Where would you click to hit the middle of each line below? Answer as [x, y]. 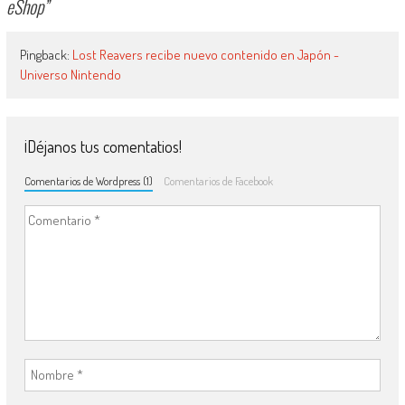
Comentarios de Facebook [219, 180]
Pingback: [46, 54]
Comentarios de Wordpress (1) [88, 180]
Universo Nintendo [70, 74]
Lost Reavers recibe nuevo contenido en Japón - [205, 54]
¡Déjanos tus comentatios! [103, 146]
